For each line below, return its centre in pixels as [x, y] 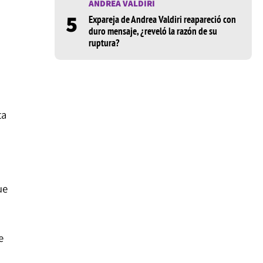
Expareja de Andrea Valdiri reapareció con [162, 20]
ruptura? [104, 43]
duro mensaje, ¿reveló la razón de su [153, 31]
